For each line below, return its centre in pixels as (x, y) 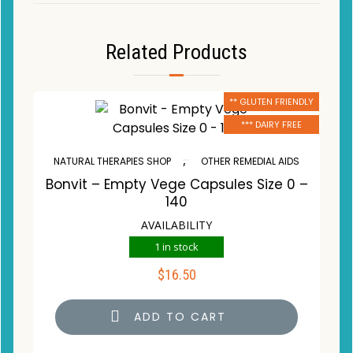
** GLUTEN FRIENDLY (271, 101)
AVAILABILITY (176, 225)
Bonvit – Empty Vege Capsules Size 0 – (176, 184)
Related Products (176, 51)
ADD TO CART (180, 316)
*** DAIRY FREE (271, 124)
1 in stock (176, 246)
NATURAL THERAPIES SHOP (112, 161)
